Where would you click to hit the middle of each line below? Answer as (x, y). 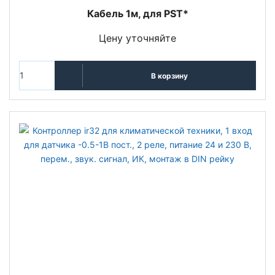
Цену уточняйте (137, 38)
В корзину (169, 76)
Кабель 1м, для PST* (137, 14)
